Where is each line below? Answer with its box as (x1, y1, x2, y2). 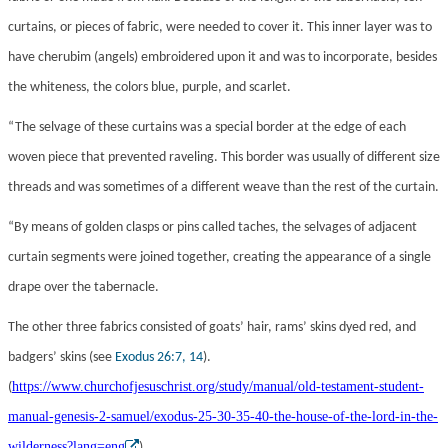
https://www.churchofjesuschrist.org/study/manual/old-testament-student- (12, 379, 424, 395)
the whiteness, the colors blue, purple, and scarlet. (8, 80, 291, 96)
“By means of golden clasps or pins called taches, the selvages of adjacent (8, 220, 417, 236)
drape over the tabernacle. (8, 280, 159, 296)
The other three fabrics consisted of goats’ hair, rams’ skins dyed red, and (8, 320, 416, 336)
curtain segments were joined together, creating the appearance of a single (8, 250, 431, 266)
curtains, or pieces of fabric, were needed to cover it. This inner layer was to (8, 20, 432, 36)
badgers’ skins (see (8, 350, 115, 366)
